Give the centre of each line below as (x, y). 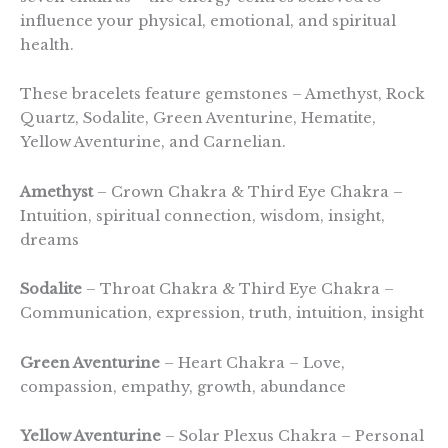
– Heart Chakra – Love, (254, 362)
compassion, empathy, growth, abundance (187, 386)
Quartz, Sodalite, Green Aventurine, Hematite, (198, 118)
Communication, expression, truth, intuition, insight (222, 313)
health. (47, 44)
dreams (51, 239)
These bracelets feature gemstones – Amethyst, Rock (222, 94)
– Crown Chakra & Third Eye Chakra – (250, 191)
